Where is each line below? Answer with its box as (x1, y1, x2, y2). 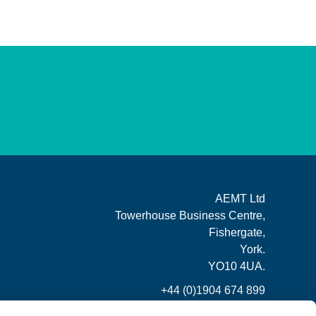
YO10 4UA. (208, 260, 265, 272)
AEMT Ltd (215, 193, 265, 205)
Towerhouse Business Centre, (115, 209, 265, 221)
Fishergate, (209, 226, 265, 238)
